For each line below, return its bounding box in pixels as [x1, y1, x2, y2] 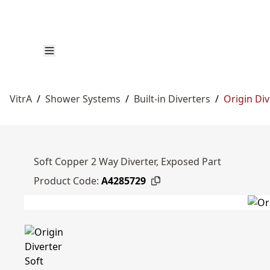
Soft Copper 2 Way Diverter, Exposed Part [34, 155, 221, 168]
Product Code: [34, 174, 99, 187]
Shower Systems [45, 92, 121, 105]
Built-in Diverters [134, 92, 210, 105]
